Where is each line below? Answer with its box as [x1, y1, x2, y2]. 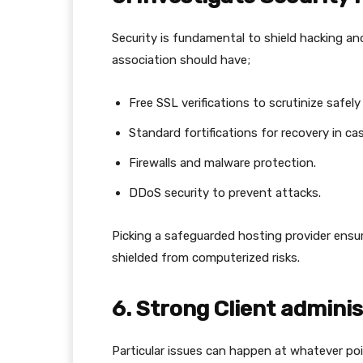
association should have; [112, 52, 250, 67]
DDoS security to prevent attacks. [129, 185, 321, 200]
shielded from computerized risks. [112, 250, 300, 265]
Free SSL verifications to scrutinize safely [129, 95, 361, 110]
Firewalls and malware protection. [129, 155, 316, 170]
